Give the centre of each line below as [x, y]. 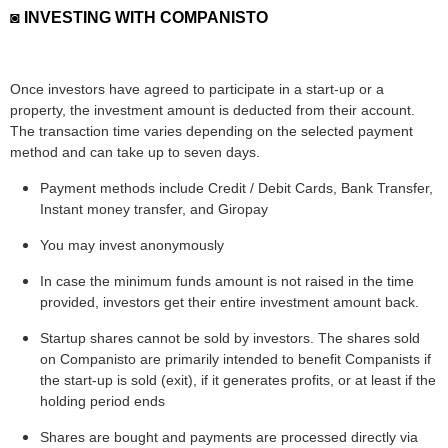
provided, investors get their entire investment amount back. [229, 302]
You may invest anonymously [132, 245]
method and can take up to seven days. [135, 152]
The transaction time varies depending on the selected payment [211, 131]
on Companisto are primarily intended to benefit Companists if [235, 359]
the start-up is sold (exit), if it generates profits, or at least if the [238, 380]
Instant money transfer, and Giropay [154, 209]
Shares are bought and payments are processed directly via [229, 437]
